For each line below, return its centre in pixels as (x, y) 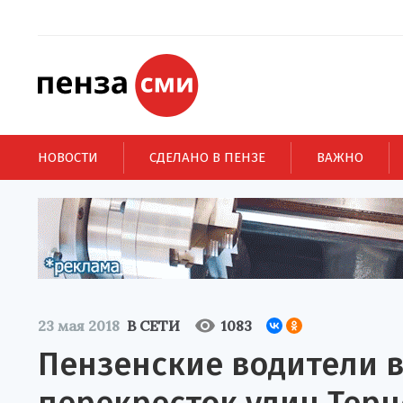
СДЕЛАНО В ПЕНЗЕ (207, 157)
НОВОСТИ (68, 157)
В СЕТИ (153, 326)
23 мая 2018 (79, 326)
